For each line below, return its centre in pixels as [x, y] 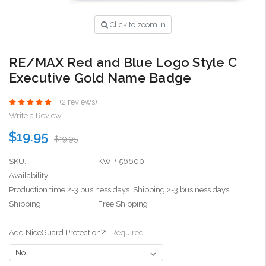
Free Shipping [123, 204]
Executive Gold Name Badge [100, 78]
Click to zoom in [137, 25]
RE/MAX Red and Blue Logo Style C [123, 63]
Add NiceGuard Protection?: [58, 233]
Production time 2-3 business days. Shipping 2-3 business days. [120, 190]
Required [127, 233]
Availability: [29, 176]
